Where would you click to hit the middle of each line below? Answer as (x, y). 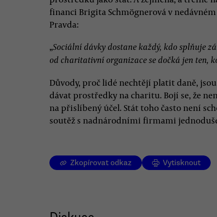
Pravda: (64, 24)
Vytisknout (182, 163)
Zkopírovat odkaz (101, 163)
